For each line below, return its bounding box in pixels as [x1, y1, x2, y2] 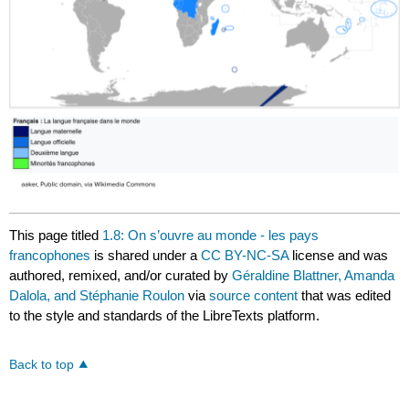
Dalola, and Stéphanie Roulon [9, 287, 185, 303]
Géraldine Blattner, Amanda [232, 267, 395, 283]
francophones [9, 246, 91, 263]
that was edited [298, 287, 392, 303]
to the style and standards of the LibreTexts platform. [9, 307, 320, 323]
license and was [292, 246, 389, 263]
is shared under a [90, 246, 202, 263]
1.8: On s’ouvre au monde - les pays [102, 226, 320, 243]
